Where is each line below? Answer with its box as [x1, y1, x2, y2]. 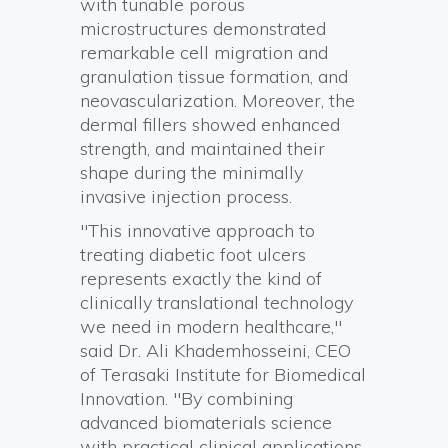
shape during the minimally [80, 161, 303, 184]
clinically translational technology [80, 291, 353, 314]
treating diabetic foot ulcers [80, 243, 306, 266]
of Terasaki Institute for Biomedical [80, 363, 366, 386]
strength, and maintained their [80, 137, 325, 160]
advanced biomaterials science [80, 411, 332, 434]
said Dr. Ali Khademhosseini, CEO [80, 339, 351, 362]
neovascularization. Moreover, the [80, 89, 355, 112]
